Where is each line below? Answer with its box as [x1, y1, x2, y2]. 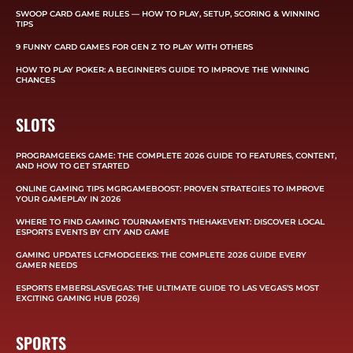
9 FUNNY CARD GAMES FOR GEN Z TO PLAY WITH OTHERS [16, 41, 253, 52]
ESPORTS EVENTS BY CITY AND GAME [16, 226, 169, 237]
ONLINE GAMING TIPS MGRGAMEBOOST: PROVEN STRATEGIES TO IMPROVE [16, 183, 325, 194]
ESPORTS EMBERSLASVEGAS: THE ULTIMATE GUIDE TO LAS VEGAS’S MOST [16, 282, 319, 293]
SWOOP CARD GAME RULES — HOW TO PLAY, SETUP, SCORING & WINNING [16, 8, 320, 19]
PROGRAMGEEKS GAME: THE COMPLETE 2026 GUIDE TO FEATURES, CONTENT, [16, 150, 336, 161]
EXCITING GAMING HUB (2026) [16, 292, 139, 303]
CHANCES [16, 74, 55, 85]
